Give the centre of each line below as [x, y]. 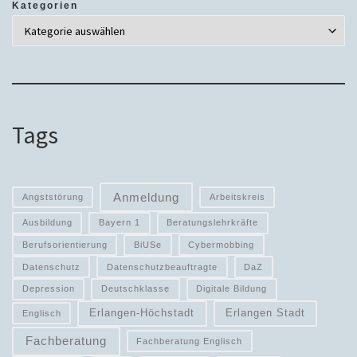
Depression [48, 289]
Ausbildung [47, 223]
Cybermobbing [222, 245]
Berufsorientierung [65, 245]
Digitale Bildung [232, 289]
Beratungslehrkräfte [213, 223]
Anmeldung [147, 197]
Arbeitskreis [237, 197]
